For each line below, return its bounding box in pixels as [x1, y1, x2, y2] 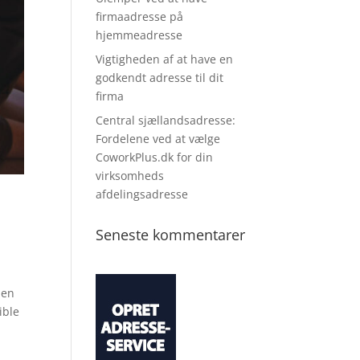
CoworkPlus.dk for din [96, 149, 214, 165]
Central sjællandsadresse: [96, 112, 236, 128]
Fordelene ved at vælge [96, 131, 221, 146]
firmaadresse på [96, 9, 184, 24]
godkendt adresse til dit [96, 70, 224, 85]
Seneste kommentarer [96, 225, 246, 244]
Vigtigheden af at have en [96, 51, 234, 67]
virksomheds [96, 168, 165, 183]
